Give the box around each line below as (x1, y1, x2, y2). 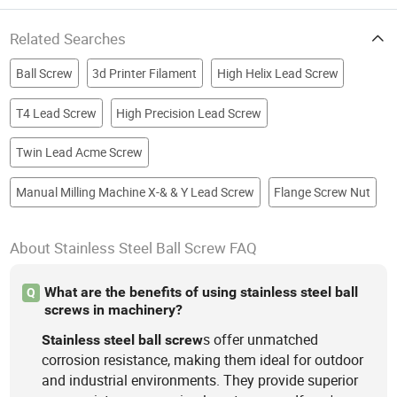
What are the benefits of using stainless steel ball (43, 284, 358, 301)
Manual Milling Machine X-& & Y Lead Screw (15, 184, 254, 201)
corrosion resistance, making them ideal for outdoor (42, 349, 364, 370)
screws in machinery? (43, 301, 183, 319)
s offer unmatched (203, 329, 319, 349)
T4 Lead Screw (15, 105, 97, 121)
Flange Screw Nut (274, 184, 371, 201)
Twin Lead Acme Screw (15, 144, 143, 161)
